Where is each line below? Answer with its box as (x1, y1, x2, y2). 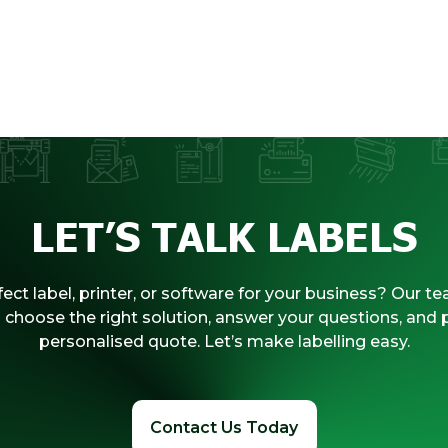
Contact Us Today (150, 417, 298, 437)
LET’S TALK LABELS (31, 209, 417, 260)
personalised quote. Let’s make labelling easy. (38, 331, 410, 351)
